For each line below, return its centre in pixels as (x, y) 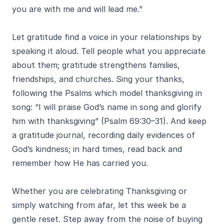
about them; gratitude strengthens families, (96, 65)
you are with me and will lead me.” (77, 9)
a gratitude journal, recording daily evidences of (103, 135)
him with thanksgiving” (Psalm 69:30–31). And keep (109, 121)
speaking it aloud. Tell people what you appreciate (109, 51)
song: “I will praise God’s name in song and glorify (107, 107)
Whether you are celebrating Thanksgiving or (99, 191)
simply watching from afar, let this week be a (99, 205)
